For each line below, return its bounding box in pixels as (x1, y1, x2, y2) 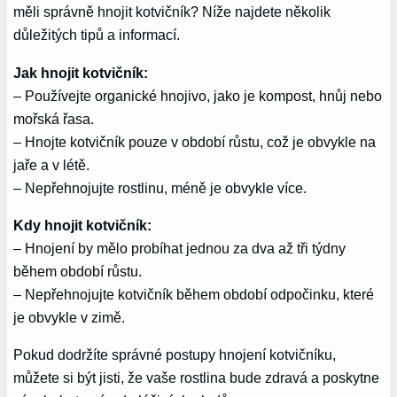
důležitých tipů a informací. (13, 27, 181, 43)
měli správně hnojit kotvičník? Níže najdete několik (13, 4, 331, 20)
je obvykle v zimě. (13, 309, 126, 326)
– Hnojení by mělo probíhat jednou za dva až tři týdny (13, 240, 346, 257)
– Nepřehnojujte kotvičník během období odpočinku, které (13, 286, 375, 303)
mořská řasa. (13, 110, 95, 127)
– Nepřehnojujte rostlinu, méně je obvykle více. (13, 179, 307, 196)
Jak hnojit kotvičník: (13, 64, 149, 81)
